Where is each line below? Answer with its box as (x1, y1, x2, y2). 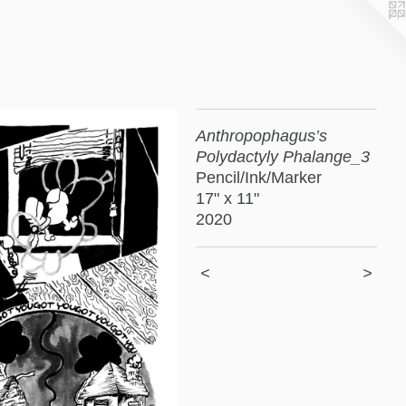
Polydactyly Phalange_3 (196, 148, 370, 166)
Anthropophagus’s (196, 127, 327, 145)
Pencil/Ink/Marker (196, 169, 322, 187)
